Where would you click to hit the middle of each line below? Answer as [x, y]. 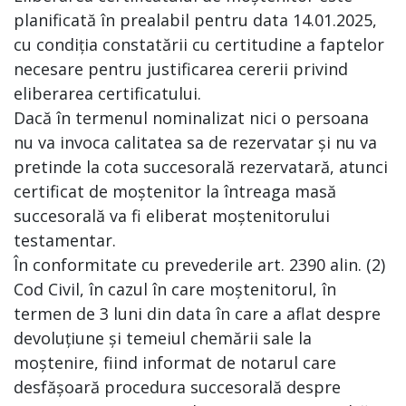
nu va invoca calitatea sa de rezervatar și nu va [195, 142]
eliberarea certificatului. [107, 93]
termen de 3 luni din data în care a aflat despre [197, 314]
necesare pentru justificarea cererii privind [181, 69]
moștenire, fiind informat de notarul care [175, 362]
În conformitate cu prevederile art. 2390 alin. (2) [199, 265]
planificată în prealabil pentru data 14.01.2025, [195, 20]
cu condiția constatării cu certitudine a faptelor [199, 44]
